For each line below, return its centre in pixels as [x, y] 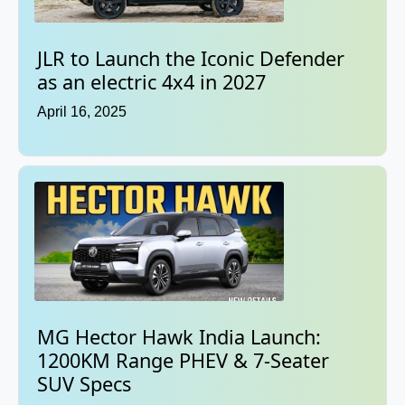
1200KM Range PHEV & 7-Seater [183, 360]
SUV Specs [87, 383]
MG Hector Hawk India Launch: [179, 336]
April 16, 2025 [82, 111]
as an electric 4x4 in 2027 [151, 81]
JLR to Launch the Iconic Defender [191, 58]
